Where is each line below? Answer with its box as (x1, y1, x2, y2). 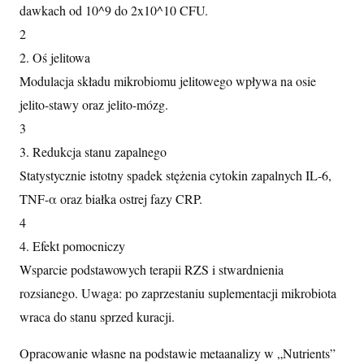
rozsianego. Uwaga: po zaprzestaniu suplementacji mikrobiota (19, 284, 336, 302)
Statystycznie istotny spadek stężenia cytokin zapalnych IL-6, (19, 167, 331, 184)
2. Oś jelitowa (19, 49, 90, 67)
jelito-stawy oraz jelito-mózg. (19, 96, 168, 114)
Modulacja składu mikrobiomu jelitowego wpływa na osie (19, 72, 316, 90)
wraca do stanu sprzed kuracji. (19, 308, 175, 326)
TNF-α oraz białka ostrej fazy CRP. (19, 190, 202, 208)
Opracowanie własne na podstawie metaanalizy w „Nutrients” (19, 344, 336, 362)
